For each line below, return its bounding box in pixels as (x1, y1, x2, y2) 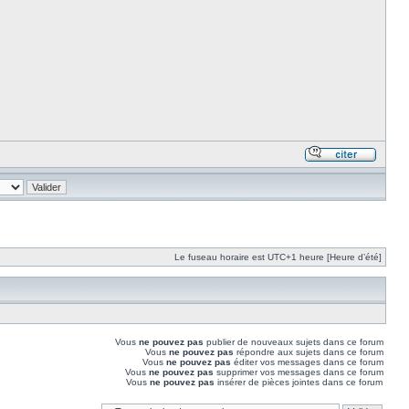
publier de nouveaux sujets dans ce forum (204, 337, 383, 347)
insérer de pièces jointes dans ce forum (215, 377, 383, 387)
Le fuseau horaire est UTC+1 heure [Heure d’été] (174, 252, 382, 262)
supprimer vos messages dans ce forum (214, 367, 383, 377)
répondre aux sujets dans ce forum (234, 347, 383, 357)
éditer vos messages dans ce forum (231, 357, 383, 367)
